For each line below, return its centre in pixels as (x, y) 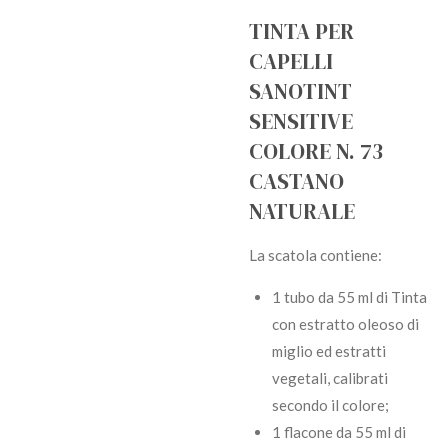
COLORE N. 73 (316, 152)
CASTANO (296, 182)
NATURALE (302, 212)
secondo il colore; (330, 405)
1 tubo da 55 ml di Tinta (349, 297)
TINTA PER (301, 32)
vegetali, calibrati (329, 378)
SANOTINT (300, 92)
